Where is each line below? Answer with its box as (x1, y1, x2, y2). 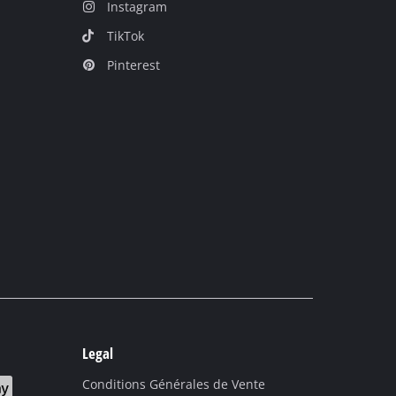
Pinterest (106, 57, 160, 74)
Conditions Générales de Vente (82, 376, 266, 393)
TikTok (106, 27, 144, 45)
